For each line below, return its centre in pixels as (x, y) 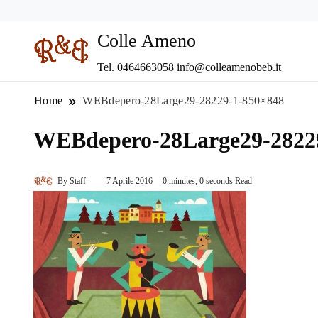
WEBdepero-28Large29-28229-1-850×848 (183, 101)
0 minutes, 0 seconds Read (207, 181)
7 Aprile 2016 (130, 181)
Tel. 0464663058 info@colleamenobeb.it (189, 67)
